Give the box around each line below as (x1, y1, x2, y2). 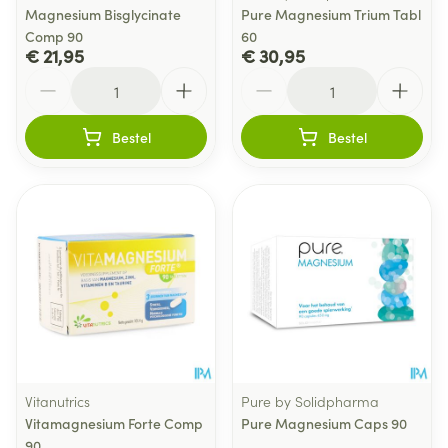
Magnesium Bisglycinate (25, 4, 181, 24)
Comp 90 (25, 26, 83, 46)
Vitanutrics (25, 391, 90, 411)
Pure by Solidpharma (241, 391, 379, 411)
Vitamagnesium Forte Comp (25, 413, 203, 433)
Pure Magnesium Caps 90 (241, 413, 407, 433)
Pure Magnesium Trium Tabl (241, 4, 421, 24)
